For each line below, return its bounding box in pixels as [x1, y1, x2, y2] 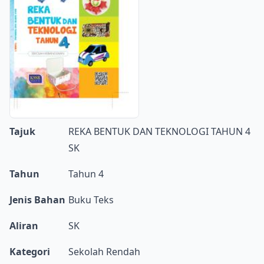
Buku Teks [68, 193, 114, 206]
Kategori [9, 245, 50, 258]
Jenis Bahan [9, 193, 65, 206]
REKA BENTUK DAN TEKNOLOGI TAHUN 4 [68, 125, 250, 138]
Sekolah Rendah [68, 245, 140, 258]
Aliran [9, 219, 38, 232]
